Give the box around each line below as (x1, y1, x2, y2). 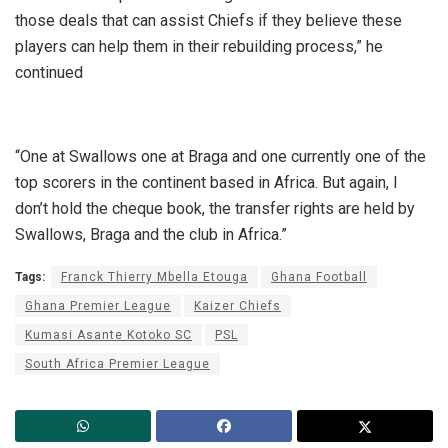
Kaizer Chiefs (194, 298, 281, 313)
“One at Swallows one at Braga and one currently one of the (15, 146, 426, 166)
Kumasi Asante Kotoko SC (25, 327, 192, 342)
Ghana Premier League (25, 298, 171, 313)
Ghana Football (271, 269, 367, 284)
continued (15, 62, 83, 82)
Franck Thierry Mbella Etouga (61, 269, 248, 284)
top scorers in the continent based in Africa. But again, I (15, 172, 398, 192)
